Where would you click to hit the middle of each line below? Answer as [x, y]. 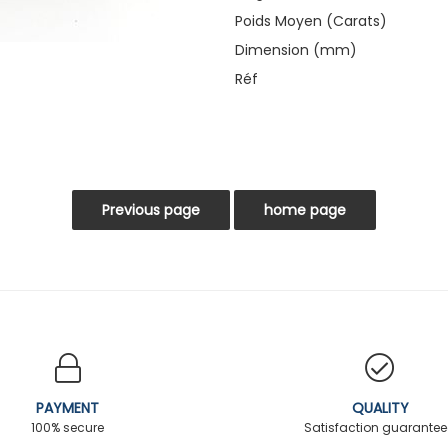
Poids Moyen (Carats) [311, 20]
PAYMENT [68, 407]
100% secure [68, 427]
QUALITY [380, 407]
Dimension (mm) [296, 49]
